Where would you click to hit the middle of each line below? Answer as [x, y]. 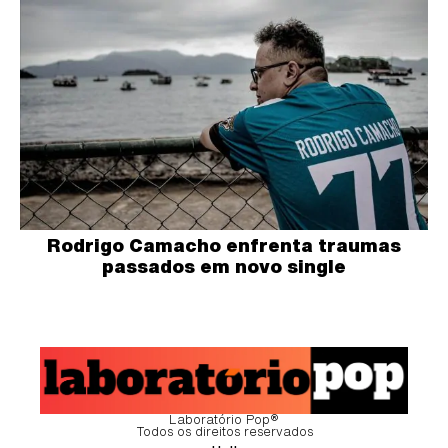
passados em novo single [224, 265]
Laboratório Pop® [224, 420]
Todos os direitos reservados [224, 432]
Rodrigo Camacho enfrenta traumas [224, 244]
